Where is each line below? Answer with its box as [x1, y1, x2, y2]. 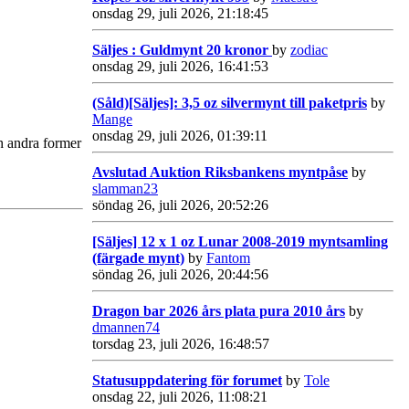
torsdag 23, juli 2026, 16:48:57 [92, 335, 269, 351]
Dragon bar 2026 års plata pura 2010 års [92, 302, 345, 319]
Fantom [206, 249, 250, 266]
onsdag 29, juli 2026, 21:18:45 [92, 5, 268, 21]
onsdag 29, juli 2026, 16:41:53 [92, 58, 268, 74]
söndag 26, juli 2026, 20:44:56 [92, 266, 268, 282]
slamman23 [92, 180, 158, 196]
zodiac [290, 41, 328, 58]
